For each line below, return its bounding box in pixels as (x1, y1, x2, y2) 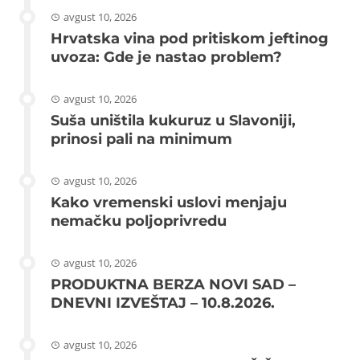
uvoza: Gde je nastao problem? (51, 47, 282, 66)
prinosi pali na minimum (51, 129, 232, 148)
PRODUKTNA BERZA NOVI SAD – (51, 275, 296, 293)
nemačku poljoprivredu (51, 211, 227, 230)
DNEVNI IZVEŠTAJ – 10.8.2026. (51, 293, 275, 312)
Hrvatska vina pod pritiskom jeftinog (51, 29, 329, 47)
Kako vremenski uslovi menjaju (51, 193, 287, 211)
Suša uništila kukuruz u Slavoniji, (51, 111, 296, 129)
